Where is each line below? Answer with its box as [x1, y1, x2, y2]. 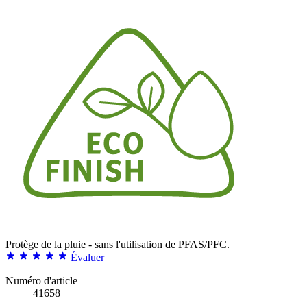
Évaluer [71, 251, 104, 263]
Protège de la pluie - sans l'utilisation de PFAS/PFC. [5, 238, 230, 250]
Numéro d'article [5, 274, 77, 286]
